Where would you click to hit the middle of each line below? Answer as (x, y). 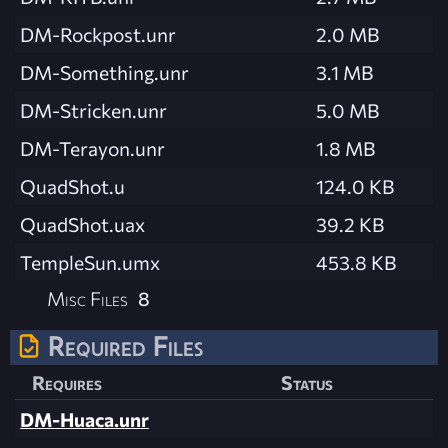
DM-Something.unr (104, 71)
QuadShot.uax (82, 223)
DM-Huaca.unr (84, 419)
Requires (67, 382)
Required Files (125, 345)
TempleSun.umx (90, 261)
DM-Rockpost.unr (98, 33)
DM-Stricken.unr (93, 109)
